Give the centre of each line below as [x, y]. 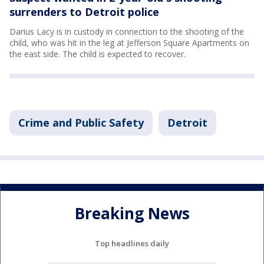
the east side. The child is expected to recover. [98, 54]
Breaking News [132, 213]
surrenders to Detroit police [84, 12]
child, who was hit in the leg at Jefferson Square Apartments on [129, 43]
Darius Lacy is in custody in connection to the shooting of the [127, 32]
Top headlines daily [132, 244]
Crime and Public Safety [81, 123]
